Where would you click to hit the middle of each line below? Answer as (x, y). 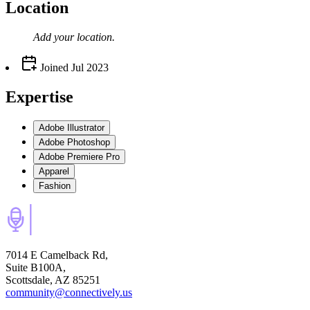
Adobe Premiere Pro (79, 156)
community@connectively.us (69, 292)
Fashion (55, 185)
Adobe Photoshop (74, 142)
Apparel (54, 171)
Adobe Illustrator (72, 127)
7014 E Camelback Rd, (57, 255)
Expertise (39, 97)
